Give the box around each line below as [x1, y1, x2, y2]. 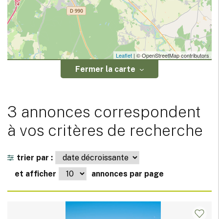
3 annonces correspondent [7, 103, 201, 121]
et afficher [15, 169, 56, 179]
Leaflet [116, 51, 132, 60]
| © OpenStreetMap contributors [132, 51, 209, 60]
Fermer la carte [75, 65, 135, 74]
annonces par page [91, 169, 164, 179]
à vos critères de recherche [7, 121, 203, 140]
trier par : [17, 153, 53, 163]
